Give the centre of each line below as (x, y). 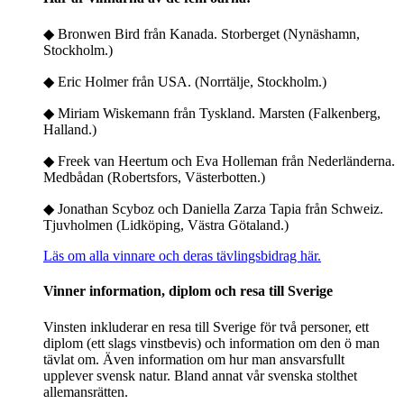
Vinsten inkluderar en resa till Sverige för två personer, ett (206, 326)
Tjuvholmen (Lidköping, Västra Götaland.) (166, 225)
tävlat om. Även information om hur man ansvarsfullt (194, 359)
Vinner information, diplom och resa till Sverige (188, 291)
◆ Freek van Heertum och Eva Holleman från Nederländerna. (219, 161)
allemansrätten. (86, 391)
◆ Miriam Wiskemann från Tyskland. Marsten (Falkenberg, (212, 114)
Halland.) (70, 130)
